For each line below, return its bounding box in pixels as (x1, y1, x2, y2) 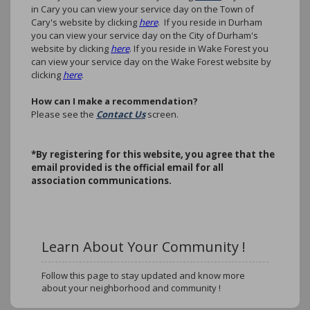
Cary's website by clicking (31, 16, 139, 28)
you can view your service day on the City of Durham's (31, 29, 258, 42)
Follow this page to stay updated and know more (42, 269, 245, 282)
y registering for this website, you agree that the (42, 148, 275, 161)
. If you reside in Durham (158, 16, 262, 28)
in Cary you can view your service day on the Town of (31, 3, 254, 15)
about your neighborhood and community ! (42, 282, 221, 294)
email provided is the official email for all (31, 161, 224, 174)
